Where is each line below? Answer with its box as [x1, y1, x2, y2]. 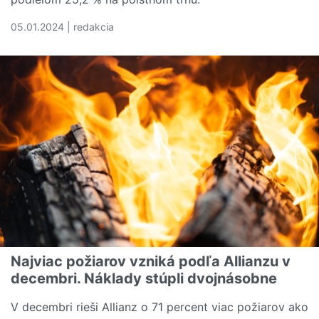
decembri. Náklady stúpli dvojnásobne [11, 269, 277, 287]
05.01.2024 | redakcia [11, 21, 114, 33]
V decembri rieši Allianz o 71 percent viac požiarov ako [11, 299, 308, 314]
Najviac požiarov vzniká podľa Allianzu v [11, 252, 291, 270]
